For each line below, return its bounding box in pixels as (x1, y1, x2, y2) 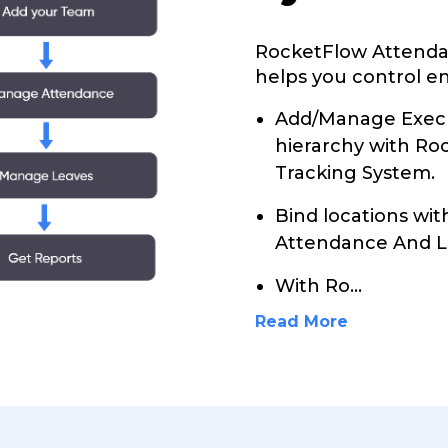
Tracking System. (275, 162, 436, 184)
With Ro (275, 275, 351, 297)
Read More (255, 312, 349, 331)
